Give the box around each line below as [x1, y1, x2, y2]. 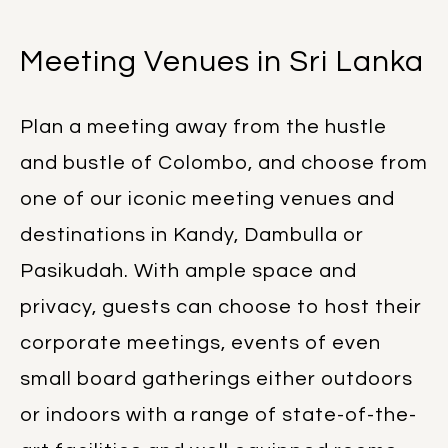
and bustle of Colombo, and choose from [20, 152, 428, 173]
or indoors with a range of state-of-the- [20, 404, 417, 425]
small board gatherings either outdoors [20, 368, 413, 389]
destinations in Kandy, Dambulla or [20, 224, 364, 245]
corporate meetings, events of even [20, 332, 381, 353]
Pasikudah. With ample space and [20, 260, 357, 281]
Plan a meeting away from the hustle [20, 116, 387, 137]
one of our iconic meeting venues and [20, 188, 395, 209]
